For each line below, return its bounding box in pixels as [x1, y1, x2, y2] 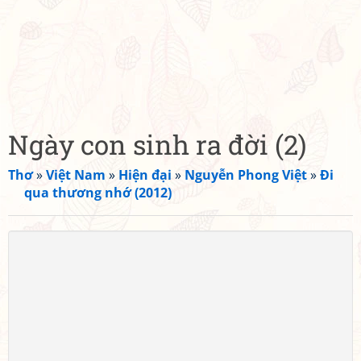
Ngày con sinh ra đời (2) [8, 127, 307, 162]
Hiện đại [118, 166, 172, 184]
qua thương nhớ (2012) [24, 184, 172, 201]
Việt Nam [46, 166, 106, 184]
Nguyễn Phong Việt [185, 166, 307, 184]
